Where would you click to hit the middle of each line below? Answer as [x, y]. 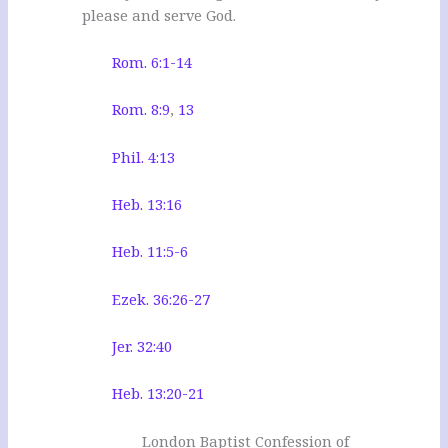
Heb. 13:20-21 [158, 393]
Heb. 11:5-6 [150, 251]
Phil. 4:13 [144, 156]
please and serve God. [159, 14]
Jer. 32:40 [142, 345]
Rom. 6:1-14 [152, 61]
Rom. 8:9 [141, 109]
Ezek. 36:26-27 [161, 298]
